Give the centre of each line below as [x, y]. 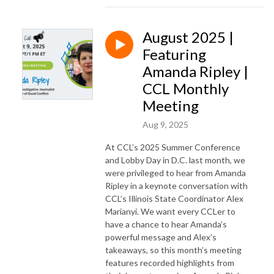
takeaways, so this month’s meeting [173, 250]
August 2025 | [188, 37]
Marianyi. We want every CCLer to [170, 211]
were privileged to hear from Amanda [176, 172]
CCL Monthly [186, 88]
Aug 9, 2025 [165, 124]
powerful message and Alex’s [161, 237]
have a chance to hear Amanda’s [166, 224]
